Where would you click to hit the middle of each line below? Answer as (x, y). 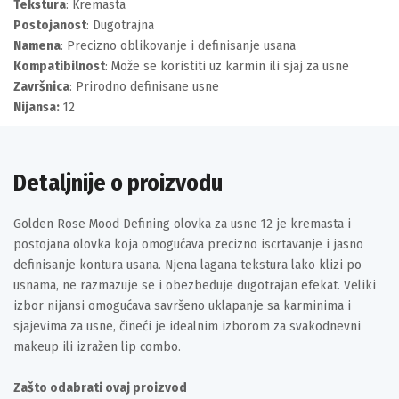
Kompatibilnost (59, 66)
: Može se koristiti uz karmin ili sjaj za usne (227, 66)
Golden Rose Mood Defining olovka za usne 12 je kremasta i (182, 224)
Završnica (41, 86)
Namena (37, 45)
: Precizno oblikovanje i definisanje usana (178, 45)
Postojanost (50, 25)
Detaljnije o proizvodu (118, 183)
